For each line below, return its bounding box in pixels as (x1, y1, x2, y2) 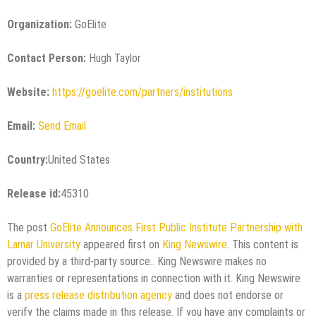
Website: (7, 85, 49, 99)
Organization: (7, 17, 72, 31)
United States (48, 152, 110, 166)
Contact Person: (7, 51, 86, 65)
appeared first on (80, 237, 162, 251)
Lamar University (7, 237, 80, 251)
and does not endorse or (172, 288, 284, 302)
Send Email (38, 119, 86, 133)
